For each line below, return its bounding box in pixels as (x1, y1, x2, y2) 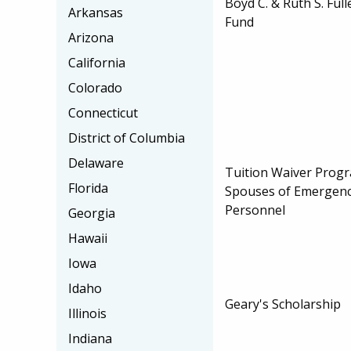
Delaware (68, 154, 124, 172)
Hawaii (68, 230, 107, 247)
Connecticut (68, 104, 138, 121)
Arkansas (68, 4, 123, 21)
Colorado (68, 79, 122, 96)
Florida (68, 179, 108, 197)
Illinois (68, 305, 107, 322)
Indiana (68, 330, 112, 347)
